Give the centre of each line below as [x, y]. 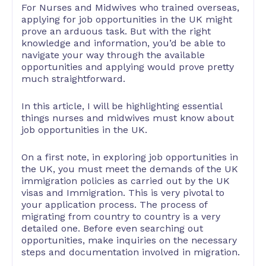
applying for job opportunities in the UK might [127, 20]
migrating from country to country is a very [121, 216]
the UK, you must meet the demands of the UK [130, 169]
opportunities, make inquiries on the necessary [129, 240]
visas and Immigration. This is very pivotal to [123, 192]
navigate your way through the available [113, 55]
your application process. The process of [114, 204]
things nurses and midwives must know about [128, 118]
